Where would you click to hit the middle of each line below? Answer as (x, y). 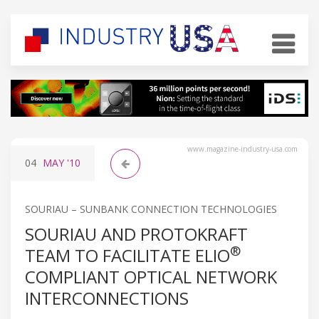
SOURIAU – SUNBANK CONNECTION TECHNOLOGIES (151, 209)
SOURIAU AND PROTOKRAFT (136, 234)
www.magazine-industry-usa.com (242, 148)
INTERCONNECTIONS (107, 298)
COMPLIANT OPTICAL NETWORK (151, 276)
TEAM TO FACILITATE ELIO (127, 255)
